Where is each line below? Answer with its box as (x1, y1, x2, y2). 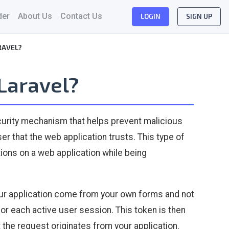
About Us (17, 11, 52, 21)
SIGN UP (186, 12, 212, 20)
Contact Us (60, 11, 102, 21)
